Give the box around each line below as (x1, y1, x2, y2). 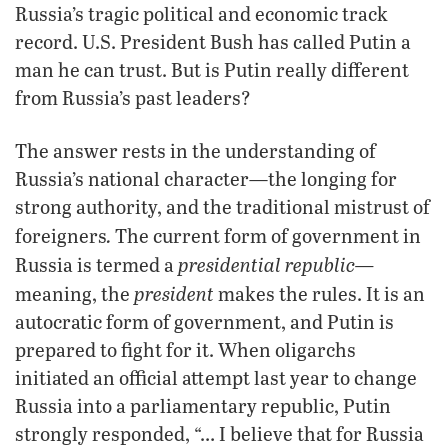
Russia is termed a (15, 251, 178, 277)
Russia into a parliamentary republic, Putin (15, 392, 391, 418)
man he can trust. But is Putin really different (15, 56, 409, 82)
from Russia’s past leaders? (15, 84, 251, 110)
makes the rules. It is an (214, 280, 425, 306)
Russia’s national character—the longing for (15, 165, 397, 191)
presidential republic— (178, 250, 374, 277)
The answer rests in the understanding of (15, 137, 376, 163)
